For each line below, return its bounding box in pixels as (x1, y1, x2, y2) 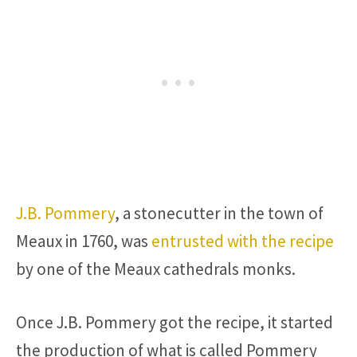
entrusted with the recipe (151, 230, 334, 253)
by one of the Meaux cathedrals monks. (16, 258, 296, 280)
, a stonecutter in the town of (115, 202, 324, 225)
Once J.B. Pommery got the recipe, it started (16, 311, 333, 333)
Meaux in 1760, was (16, 230, 151, 253)
